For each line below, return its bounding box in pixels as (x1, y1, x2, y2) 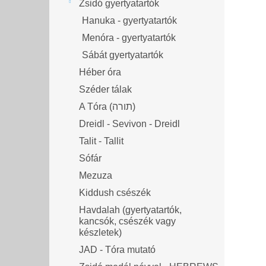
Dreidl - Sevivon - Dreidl (79, 118, 180, 129)
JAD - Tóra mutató (79, 244, 156, 255)
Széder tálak (79, 84, 132, 94)
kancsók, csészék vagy (79, 216, 176, 226)
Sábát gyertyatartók (82, 49, 163, 60)
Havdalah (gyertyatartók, (79, 204, 182, 215)
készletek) (79, 227, 122, 237)
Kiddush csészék (79, 187, 151, 198)
